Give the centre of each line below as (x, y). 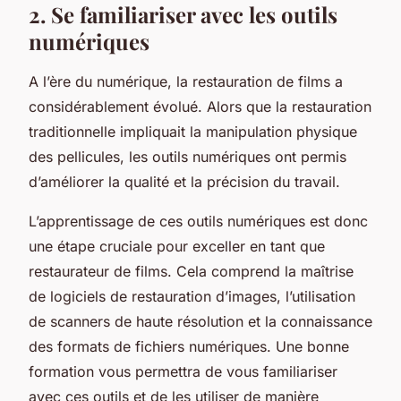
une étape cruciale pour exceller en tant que (177, 246)
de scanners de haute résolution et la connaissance (200, 321)
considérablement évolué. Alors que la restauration (200, 106)
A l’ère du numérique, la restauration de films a (186, 81)
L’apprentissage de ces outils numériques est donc (198, 221)
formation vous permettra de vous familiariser (183, 371)
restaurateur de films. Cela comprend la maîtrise (191, 271)
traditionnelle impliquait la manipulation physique (193, 131)
